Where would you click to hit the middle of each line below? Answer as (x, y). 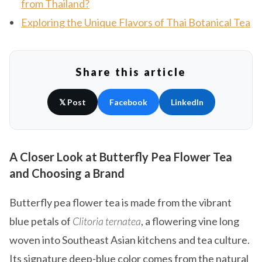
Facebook (128, 102)
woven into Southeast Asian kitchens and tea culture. (130, 240)
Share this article (131, 72)
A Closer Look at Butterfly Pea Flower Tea (121, 157)
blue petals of (41, 221)
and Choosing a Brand (67, 173)
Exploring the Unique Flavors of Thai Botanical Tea (136, 23)
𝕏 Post (72, 102)
